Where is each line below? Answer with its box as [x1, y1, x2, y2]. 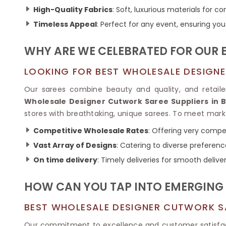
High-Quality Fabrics [33, 4, 112, 15]
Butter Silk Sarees [148, 3, 205, 13]
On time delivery [33, 154, 97, 165]
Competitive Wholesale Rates [33, 125, 148, 136]
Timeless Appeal [33, 19, 97, 29]
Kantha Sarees [16, 8, 65, 18]
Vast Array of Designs [33, 140, 117, 150]
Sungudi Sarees [16, 31, 68, 41]
